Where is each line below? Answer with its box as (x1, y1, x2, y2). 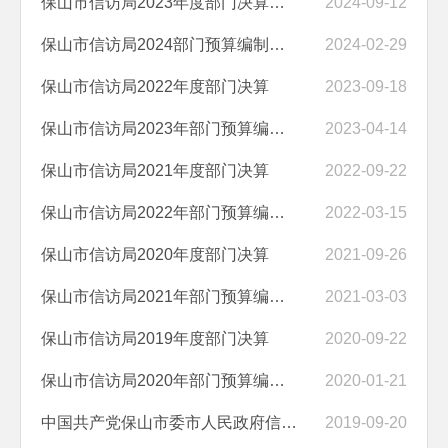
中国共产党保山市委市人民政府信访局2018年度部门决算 (281, 413, 297, 431)
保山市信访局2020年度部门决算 (41, 245, 269, 263)
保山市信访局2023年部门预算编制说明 (269, 119, 285, 137)
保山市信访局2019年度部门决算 (41, 329, 269, 347)
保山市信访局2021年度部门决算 (41, 161, 269, 179)
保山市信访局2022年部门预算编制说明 (269, 203, 285, 221)
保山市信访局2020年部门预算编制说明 (269, 371, 285, 389)
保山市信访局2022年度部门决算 (41, 77, 269, 95)
